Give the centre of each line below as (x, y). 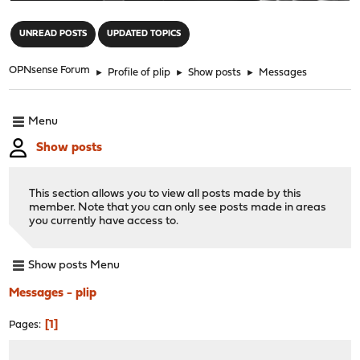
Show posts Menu (74, 266)
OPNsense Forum (50, 70)
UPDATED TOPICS (144, 34)
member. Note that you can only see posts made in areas (178, 207)
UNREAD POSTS (53, 34)
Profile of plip (139, 72)
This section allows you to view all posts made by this (166, 194)
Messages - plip (53, 293)
